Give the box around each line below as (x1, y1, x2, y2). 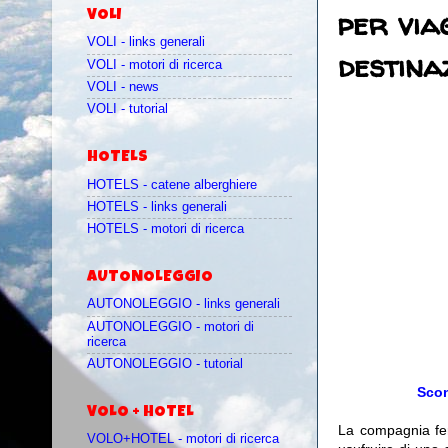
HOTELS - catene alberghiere (87, 177, 257, 192)
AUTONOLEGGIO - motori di (87, 319, 254, 334)
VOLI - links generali (87, 35, 205, 50)
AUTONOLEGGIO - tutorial (87, 356, 243, 371)
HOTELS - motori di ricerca (87, 222, 244, 237)
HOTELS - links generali (87, 199, 227, 214)
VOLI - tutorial (87, 102, 168, 117)
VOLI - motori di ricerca (87, 57, 222, 72)
